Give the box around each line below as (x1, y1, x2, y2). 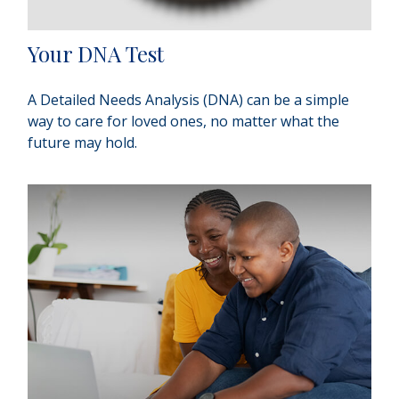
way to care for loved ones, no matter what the (28, 110, 340, 131)
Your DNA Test (28, 38, 165, 68)
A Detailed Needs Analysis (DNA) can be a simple (28, 89, 350, 110)
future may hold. (28, 132, 138, 152)
